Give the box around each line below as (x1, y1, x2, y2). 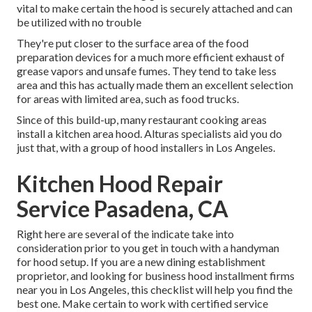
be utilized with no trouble (17, 15, 141, 29)
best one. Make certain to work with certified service (17, 297, 268, 311)
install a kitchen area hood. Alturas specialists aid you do (17, 127, 282, 141)
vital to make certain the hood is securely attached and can (17, 1, 292, 15)
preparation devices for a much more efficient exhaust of (17, 50, 285, 64)
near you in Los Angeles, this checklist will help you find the (17, 283, 292, 297)
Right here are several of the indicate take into (17, 227, 234, 241)
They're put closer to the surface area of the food (17, 36, 249, 50)
